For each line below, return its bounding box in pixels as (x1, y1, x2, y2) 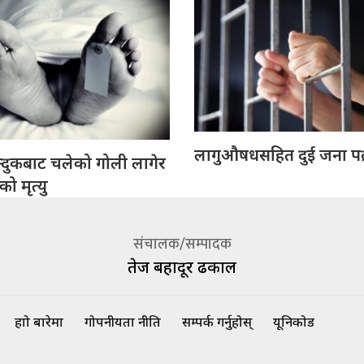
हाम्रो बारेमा (15, 314, 63, 331)
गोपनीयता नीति (84, 314, 161, 331)
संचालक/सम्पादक (132, 232, 232, 257)
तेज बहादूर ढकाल (128, 255, 236, 278)
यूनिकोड (273, 314, 314, 331)
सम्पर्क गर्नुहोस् (182, 314, 252, 331)
